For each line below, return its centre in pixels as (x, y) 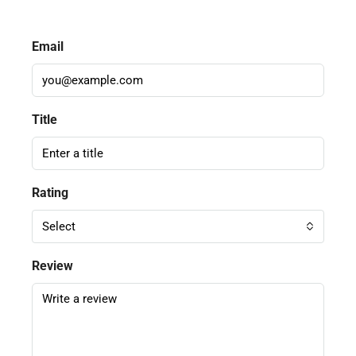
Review (52, 265)
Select (59, 226)
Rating (50, 192)
